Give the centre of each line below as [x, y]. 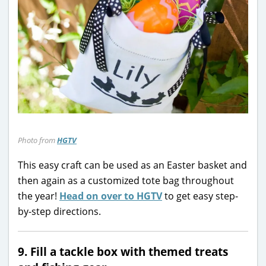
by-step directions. [59, 211]
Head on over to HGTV [111, 196]
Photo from [37, 140]
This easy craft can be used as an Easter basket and [132, 165]
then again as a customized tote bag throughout [126, 180]
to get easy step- [200, 196]
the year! [39, 196]
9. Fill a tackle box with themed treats [123, 251]
